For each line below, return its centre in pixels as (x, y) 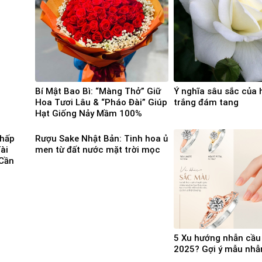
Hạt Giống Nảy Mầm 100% (89, 113)
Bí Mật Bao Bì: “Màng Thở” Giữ (98, 91)
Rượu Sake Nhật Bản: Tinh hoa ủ (101, 138)
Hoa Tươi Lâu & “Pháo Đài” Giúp (101, 102)
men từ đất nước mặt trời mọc (98, 149)
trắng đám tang (206, 102)
